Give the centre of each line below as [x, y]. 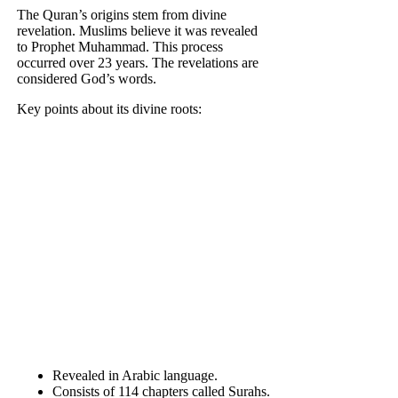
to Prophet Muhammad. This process [120, 46]
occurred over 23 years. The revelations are [138, 62]
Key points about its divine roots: [110, 108]
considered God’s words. [87, 78]
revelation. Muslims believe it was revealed [138, 30]
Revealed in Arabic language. [135, 375]
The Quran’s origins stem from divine [122, 14]
